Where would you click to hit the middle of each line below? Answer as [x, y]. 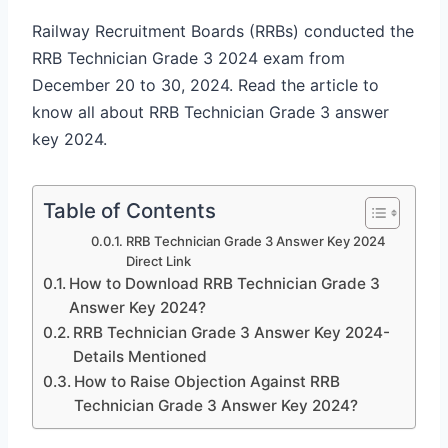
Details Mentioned [140, 356]
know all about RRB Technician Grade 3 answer [210, 111]
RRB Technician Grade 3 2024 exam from [188, 57]
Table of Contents [129, 210]
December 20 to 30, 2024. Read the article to [205, 84]
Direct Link [159, 260]
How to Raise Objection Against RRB [207, 381]
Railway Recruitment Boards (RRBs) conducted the [223, 30]
